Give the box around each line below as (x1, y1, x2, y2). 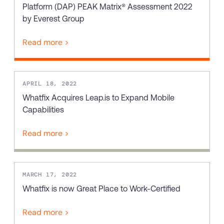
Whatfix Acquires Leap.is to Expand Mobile (22, 93, 174, 102)
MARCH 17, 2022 (22, 170, 77, 178)
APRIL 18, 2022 (22, 79, 77, 87)
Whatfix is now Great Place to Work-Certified (22, 184, 180, 193)
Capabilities (22, 105, 64, 114)
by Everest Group (22, 14, 84, 23)
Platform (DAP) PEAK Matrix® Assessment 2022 (22, 2, 192, 11)
